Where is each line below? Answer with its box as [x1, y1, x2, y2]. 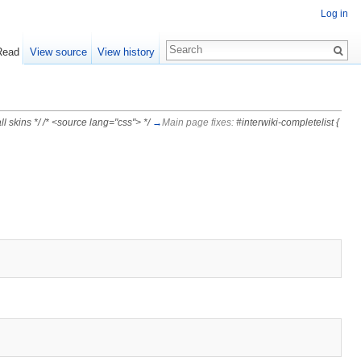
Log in [321, 8, 348, 20]
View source [29, 46, 87, 58]
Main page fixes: [161, 117, 236, 128]
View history [97, 46, 155, 58]
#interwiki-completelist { [235, 117, 339, 128]
